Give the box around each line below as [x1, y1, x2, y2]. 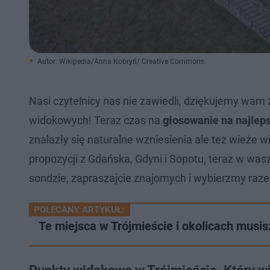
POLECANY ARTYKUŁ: [34, 204, 124, 215]
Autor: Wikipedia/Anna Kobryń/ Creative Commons [37, 57, 204, 66]
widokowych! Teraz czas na [29, 114, 160, 127]
